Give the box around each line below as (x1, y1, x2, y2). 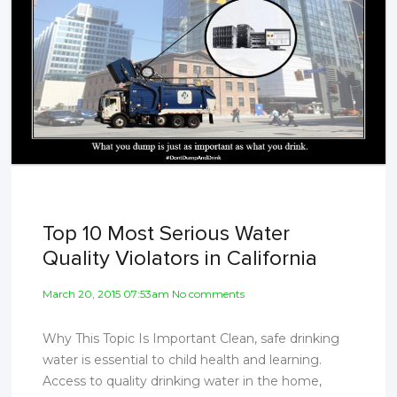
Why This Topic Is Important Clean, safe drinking (43, 330, 340, 346)
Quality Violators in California (43, 245, 318, 271)
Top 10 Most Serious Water (43, 220, 291, 246)
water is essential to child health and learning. (43, 351, 323, 368)
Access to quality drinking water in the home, (43, 372, 323, 389)
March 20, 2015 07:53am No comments (43, 286, 245, 300)
